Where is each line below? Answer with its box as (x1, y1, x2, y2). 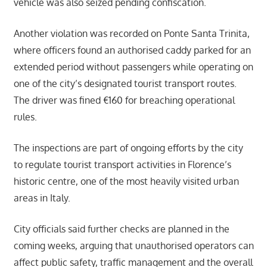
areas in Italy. (13, 191, 70, 204)
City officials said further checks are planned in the (13, 222, 229, 235)
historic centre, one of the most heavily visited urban (13, 175, 239, 187)
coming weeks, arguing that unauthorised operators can (13, 239, 254, 252)
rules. (13, 110, 37, 123)
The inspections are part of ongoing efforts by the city (13, 141, 243, 154)
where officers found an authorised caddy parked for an (13, 44, 251, 56)
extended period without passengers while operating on (13, 60, 253, 73)
